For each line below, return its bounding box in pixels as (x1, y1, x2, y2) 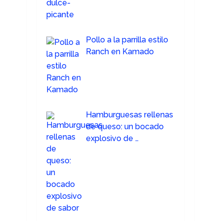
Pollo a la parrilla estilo (85, 35, 168, 45)
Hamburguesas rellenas (85, 110, 173, 120)
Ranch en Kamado (85, 47, 154, 57)
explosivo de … (85, 134, 139, 144)
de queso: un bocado (85, 122, 164, 132)
